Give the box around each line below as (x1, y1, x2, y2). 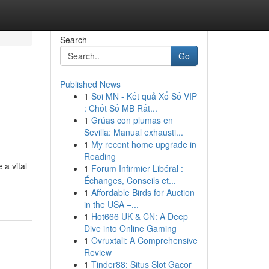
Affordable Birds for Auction (91, 186, 195, 198)
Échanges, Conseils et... (83, 174, 176, 186)
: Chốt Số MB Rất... (83, 102, 157, 114)
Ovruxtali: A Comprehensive (91, 234, 198, 246)
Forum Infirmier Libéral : (91, 162, 183, 174)
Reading (83, 150, 116, 162)
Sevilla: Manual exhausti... (83, 126, 183, 138)
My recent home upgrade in (91, 138, 196, 150)
